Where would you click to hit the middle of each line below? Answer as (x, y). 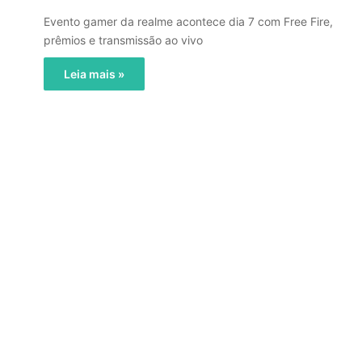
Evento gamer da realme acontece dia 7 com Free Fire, (188, 21)
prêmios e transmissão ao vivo (123, 40)
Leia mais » (94, 74)
